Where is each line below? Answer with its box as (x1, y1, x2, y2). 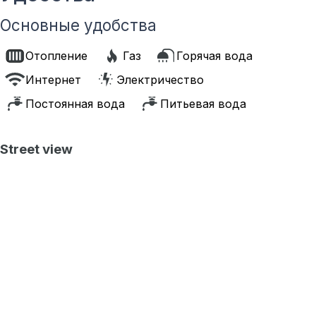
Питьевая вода (160, 97, 246, 111)
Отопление (25, 49, 87, 63)
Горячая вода (176, 49, 253, 63)
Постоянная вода (25, 97, 125, 111)
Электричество (116, 73, 204, 87)
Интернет (25, 73, 81, 87)
